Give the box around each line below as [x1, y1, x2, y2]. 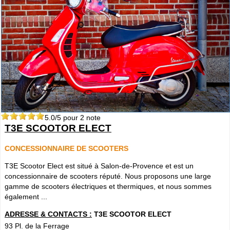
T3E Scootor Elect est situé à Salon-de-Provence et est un [5, 162, 194, 170]
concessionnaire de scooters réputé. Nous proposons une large [5, 172, 211, 180]
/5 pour [55, 113, 80, 122]
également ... [5, 193, 47, 201]
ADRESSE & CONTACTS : [5, 210, 92, 219]
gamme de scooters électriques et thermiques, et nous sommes [5, 182, 212, 190]
